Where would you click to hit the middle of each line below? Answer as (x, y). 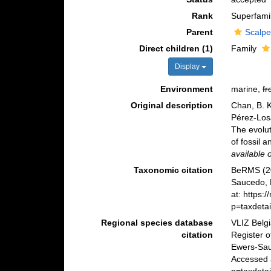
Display (188, 67)
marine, (247, 89)
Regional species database (157, 223)
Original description (172, 105)
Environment (187, 89)
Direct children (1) (176, 48)
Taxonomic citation (174, 170)
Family (245, 48)
